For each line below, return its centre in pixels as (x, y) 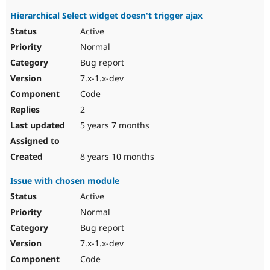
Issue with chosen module (65, 181)
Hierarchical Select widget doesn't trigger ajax (106, 16)
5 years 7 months (114, 125)
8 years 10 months (116, 157)
